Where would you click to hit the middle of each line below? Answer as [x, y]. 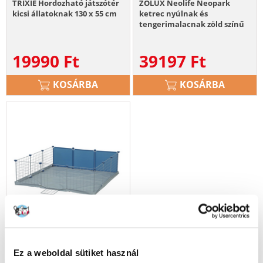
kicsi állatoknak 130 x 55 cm [65, 13]
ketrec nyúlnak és [174, 13]
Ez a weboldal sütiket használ [76, 252]
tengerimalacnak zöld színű [192, 24]
